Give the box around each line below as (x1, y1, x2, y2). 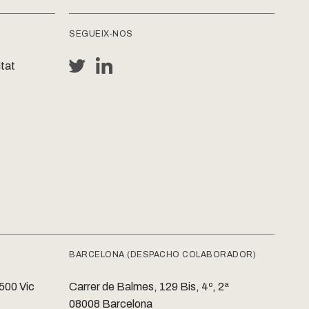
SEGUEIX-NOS (69, 29, 133, 39)
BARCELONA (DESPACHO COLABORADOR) (69, 250, 257, 260)
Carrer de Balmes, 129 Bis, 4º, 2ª (69, 281, 232, 293)
